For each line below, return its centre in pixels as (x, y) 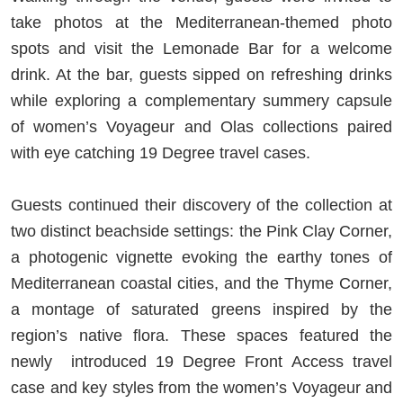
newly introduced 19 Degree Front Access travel (201, 361)
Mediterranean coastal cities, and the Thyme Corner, (201, 283)
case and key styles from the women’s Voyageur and (201, 387)
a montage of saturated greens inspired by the (201, 309)
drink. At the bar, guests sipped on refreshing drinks (201, 74)
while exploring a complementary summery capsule (201, 100)
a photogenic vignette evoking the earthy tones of (201, 257)
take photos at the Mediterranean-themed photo (201, 22)
